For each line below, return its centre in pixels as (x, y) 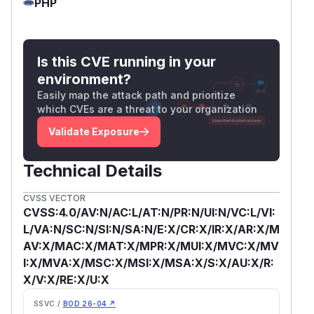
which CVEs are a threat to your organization (147, 109)
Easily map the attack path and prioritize (136, 95)
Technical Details (93, 170)
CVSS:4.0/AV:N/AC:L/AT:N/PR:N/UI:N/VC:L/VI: (149, 212)
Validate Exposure (94, 131)
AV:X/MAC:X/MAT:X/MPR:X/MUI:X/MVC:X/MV (151, 246)
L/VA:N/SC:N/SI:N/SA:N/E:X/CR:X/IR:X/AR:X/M (151, 229)
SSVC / (47, 303)
